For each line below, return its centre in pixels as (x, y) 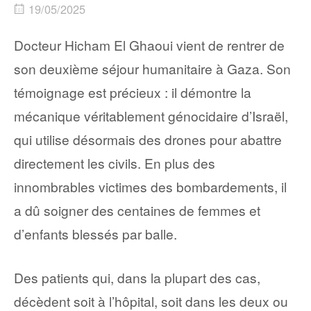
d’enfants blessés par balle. (95, 234)
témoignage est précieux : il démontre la (133, 92)
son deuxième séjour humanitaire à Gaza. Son (152, 69)
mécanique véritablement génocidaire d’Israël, (151, 116)
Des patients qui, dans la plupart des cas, (137, 278)
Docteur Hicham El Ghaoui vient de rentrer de (149, 45)
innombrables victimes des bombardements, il (150, 187)
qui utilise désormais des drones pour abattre (148, 140)
